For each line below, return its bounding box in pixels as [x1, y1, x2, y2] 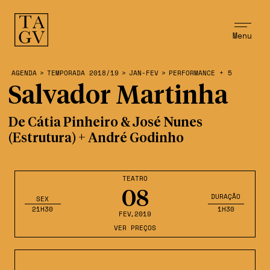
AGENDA [11, 68, 37, 78]
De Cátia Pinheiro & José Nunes [8, 116, 202, 130]
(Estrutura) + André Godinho [8, 132, 184, 145]
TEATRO [122, 174, 148, 183]
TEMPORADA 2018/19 [46, 68, 119, 78]
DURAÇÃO [211, 191, 241, 201]
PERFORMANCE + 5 [168, 68, 232, 78]
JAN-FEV [128, 68, 159, 78]
